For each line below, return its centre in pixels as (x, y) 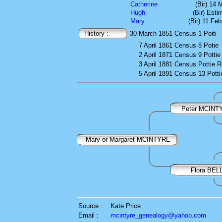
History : (93, 33)
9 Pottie (209, 55)
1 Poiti (207, 33)
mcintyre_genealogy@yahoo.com (158, 215)
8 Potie (208, 45)
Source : (90, 206)
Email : (88, 215)
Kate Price (126, 206)
